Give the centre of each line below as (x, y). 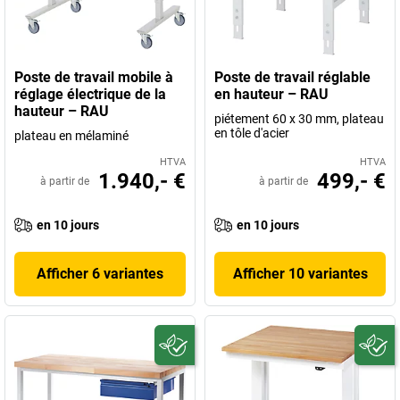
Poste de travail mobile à (94, 78)
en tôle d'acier (252, 133)
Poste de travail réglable (292, 78)
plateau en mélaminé (71, 136)
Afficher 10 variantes (300, 274)
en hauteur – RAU (271, 95)
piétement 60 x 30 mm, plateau (299, 119)
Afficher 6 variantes (100, 274)
